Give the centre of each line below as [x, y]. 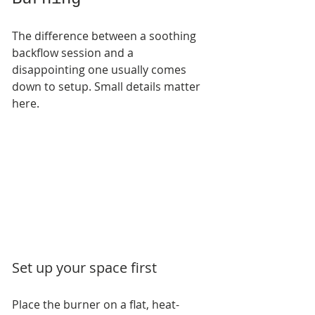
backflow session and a [74, 53]
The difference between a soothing [105, 36]
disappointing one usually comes [101, 70]
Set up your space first [84, 267]
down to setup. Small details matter [108, 87]
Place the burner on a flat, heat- [96, 304]
